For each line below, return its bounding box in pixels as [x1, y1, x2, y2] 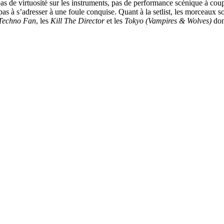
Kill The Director [50, 16, 104, 25]
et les [104, 16, 124, 25]
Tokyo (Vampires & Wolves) [124, 16, 211, 25]
